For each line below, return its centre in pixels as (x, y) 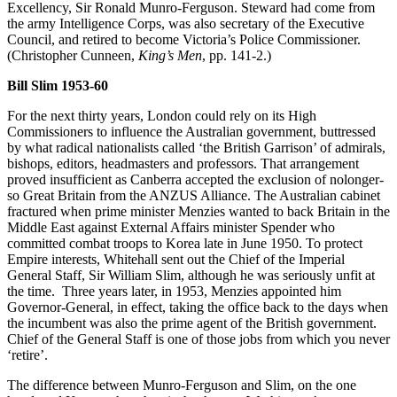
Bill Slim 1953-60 (58, 85)
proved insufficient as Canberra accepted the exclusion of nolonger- (195, 179)
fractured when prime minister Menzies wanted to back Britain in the (198, 211)
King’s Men (170, 55)
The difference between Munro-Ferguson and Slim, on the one (182, 385)
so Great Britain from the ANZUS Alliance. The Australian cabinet (194, 195)
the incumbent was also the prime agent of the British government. (192, 323)
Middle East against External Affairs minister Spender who (171, 227)
